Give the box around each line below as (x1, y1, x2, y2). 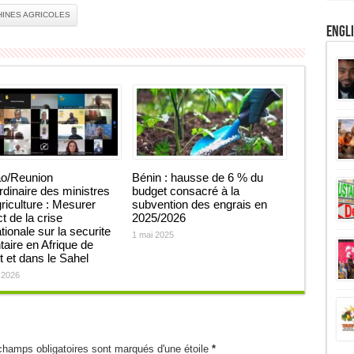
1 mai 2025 (131, 230, 174, 239)
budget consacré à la (131, 184, 239, 198)
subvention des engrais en (131, 198, 267, 211)
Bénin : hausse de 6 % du (131, 171, 263, 184)
